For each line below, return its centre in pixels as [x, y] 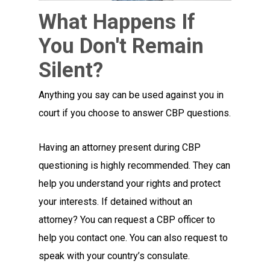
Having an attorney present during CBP [120, 148]
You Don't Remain [121, 46]
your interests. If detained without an [116, 202]
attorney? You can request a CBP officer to [127, 220]
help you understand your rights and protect [130, 184]
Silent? [71, 70]
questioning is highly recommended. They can [135, 166]
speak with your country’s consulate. [115, 256]
